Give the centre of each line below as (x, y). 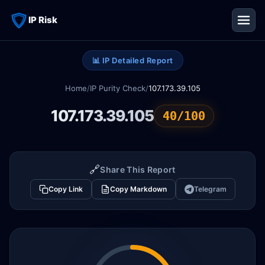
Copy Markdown (138, 189)
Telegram (210, 189)
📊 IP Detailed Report (132, 60)
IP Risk (43, 20)
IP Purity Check (117, 88)
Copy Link (65, 189)
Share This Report (138, 169)
